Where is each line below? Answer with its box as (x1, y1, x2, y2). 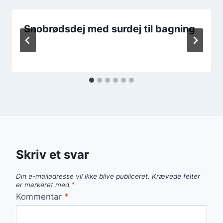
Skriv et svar (16, 147, 89, 162)
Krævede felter (152, 172, 200, 181)
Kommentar (16, 191, 64, 202)
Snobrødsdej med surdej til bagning (24, 22, 195, 35)
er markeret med (16, 181, 71, 189)
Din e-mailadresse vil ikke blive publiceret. (16, 172, 150, 181)
